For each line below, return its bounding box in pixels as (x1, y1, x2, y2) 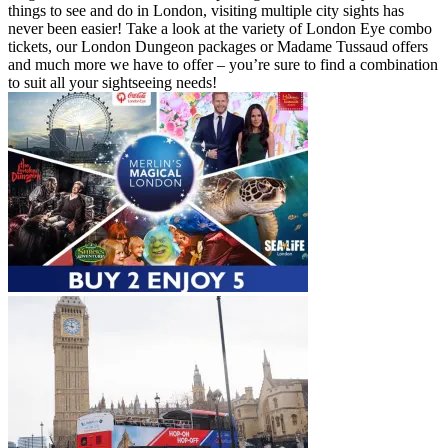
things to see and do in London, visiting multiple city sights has (8, 2, 404, 20)
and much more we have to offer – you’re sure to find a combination (8, 56, 438, 74)
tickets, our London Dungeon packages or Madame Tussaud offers (8, 38, 428, 56)
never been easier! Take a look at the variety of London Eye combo (8, 20, 432, 38)
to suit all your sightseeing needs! (8, 74, 217, 92)
